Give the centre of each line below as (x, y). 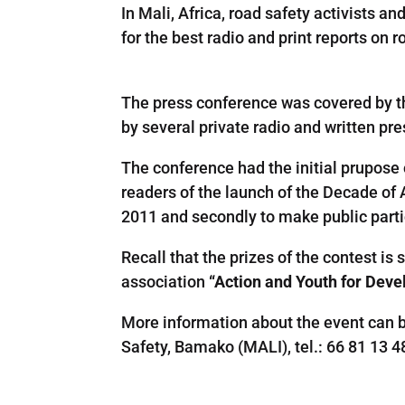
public (345, 216)
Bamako (205, 346)
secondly (225, 216)
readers (149, 192)
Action (238, 281)
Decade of (358, 192)
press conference (216, 102)
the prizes (239, 257)
